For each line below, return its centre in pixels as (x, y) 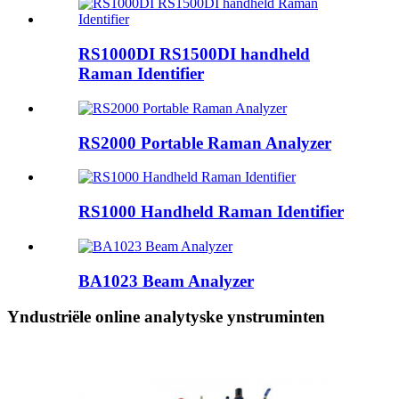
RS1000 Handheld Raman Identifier (211, 212)
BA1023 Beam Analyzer (166, 281)
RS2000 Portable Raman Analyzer (205, 142)
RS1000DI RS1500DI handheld (194, 54)
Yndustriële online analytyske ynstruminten (166, 317)
